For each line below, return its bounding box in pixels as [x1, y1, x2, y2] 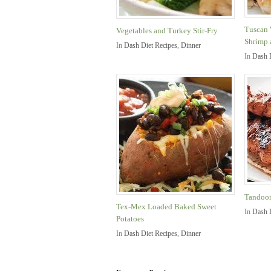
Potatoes [116, 214, 144, 223]
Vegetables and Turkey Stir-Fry [116, 26, 218, 35]
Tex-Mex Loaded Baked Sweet [116, 202, 217, 211]
